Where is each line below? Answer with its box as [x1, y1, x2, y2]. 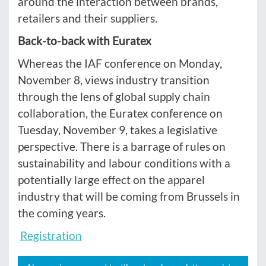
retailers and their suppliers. [18, 11, 157, 25]
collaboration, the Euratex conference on [18, 106, 223, 120]
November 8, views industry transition [18, 72, 210, 87]
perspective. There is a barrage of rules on [18, 139, 226, 153]
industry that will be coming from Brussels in [18, 189, 240, 203]
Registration [20, 228, 82, 242]
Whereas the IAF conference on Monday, [18, 56, 222, 70]
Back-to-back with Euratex [18, 33, 151, 47]
